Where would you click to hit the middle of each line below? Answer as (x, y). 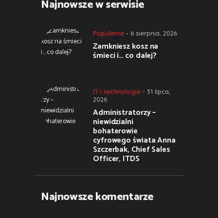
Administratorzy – (125, 112)
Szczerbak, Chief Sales (132, 149)
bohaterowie (115, 131)
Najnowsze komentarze (97, 197)
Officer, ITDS (116, 159)
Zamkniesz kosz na (126, 47)
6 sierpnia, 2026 (154, 33)
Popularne (109, 33)
